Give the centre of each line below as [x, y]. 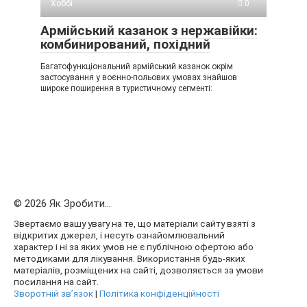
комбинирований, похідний [125, 44]
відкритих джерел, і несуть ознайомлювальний [119, 235]
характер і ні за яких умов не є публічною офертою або [134, 246]
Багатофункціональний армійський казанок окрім [137, 66]
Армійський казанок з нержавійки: [149, 30]
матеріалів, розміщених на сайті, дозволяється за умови [138, 270]
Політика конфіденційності [159, 293]
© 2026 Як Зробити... [62, 203]
